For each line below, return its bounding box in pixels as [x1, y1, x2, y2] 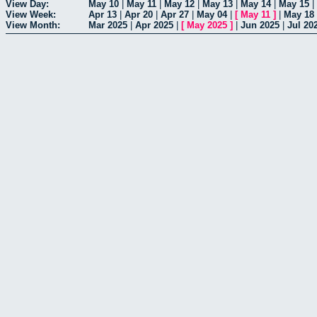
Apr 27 [161, 8, 189, 20]
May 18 [284, 8, 314, 20]
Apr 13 [88, 8, 117, 20]
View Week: [6, 8, 56, 20]
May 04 [197, 8, 227, 20]
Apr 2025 [135, 19, 173, 30]
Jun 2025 [241, 19, 279, 30]
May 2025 [187, 19, 227, 30]
